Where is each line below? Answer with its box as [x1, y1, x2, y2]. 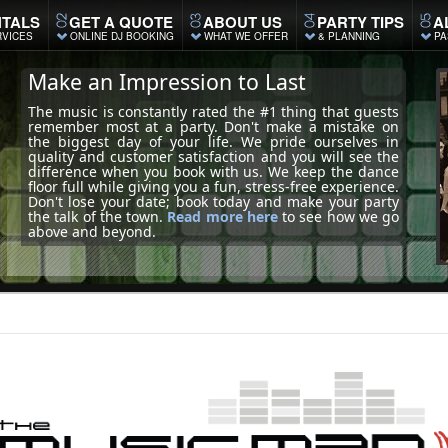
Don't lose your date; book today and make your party [28, 192, 399, 211]
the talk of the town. [28, 207, 168, 226]
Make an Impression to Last [28, 67, 306, 96]
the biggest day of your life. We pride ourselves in [28, 132, 399, 151]
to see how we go [277, 207, 399, 226]
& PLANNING [318, 29, 380, 43]
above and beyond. [28, 222, 156, 241]
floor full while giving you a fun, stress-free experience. [28, 177, 399, 196]
